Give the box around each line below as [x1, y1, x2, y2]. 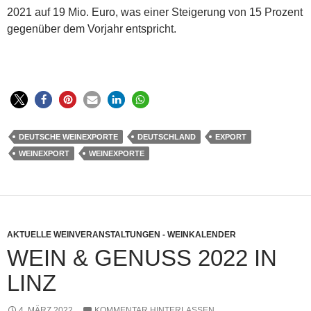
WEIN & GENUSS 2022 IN [7, 244, 277, 271]
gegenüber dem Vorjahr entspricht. [7, 22, 176, 35]
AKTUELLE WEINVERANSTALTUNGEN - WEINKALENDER [7, 229, 236, 239]
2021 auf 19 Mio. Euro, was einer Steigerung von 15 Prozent [7, 6, 303, 18]
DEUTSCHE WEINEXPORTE [19, 132, 118, 141]
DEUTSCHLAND [137, 132, 196, 141]
